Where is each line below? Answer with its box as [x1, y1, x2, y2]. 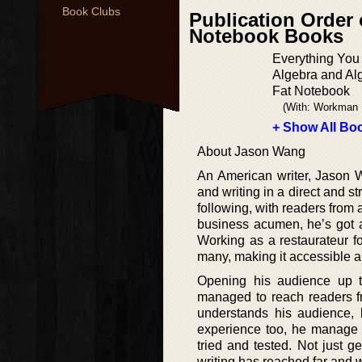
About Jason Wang [197, 145, 305, 158]
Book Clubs [62, 5, 120, 18]
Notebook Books [189, 25, 343, 47]
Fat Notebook [272, 84, 350, 98]
